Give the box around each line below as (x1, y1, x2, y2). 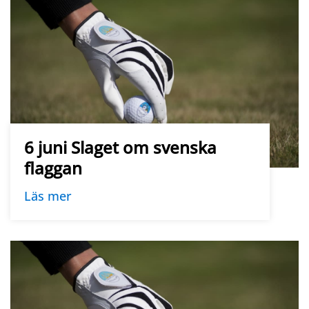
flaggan (24, 157, 82, 179)
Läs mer (24, 188, 72, 204)
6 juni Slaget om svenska (24, 136, 217, 159)
